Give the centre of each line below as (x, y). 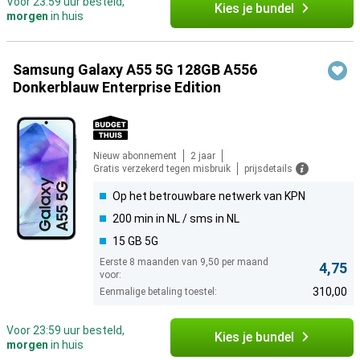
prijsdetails (268, 169)
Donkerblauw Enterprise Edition (117, 88)
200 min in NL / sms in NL (176, 219)
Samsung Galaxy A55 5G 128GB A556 (135, 70)
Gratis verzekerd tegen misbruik (162, 169)
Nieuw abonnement (135, 156)
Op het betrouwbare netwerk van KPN (209, 196)
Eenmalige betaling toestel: (158, 292)
